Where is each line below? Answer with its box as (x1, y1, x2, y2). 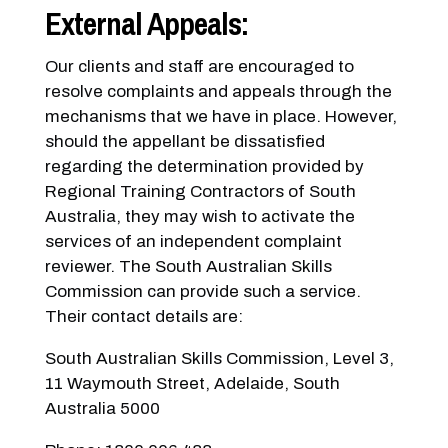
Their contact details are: (44, 306, 243, 326)
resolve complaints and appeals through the (44, 81, 392, 101)
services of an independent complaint (44, 231, 342, 251)
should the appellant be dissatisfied (44, 131, 325, 151)
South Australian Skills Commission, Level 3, (44, 348, 394, 368)
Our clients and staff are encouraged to (44, 56, 354, 76)
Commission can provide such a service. (44, 281, 361, 301)
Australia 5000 (44, 398, 160, 418)
